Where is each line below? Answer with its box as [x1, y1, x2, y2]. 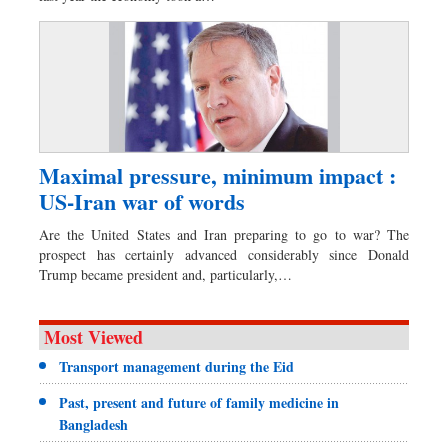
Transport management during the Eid [59, 356, 294, 378]
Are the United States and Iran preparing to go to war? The [39, 225, 409, 245]
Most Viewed [44, 324, 143, 351]
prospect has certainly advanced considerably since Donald [39, 245, 409, 265]
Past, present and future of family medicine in [59, 392, 339, 414]
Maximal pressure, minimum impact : [39, 159, 396, 193]
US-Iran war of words [39, 185, 245, 219]
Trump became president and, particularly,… [39, 265, 292, 285]
